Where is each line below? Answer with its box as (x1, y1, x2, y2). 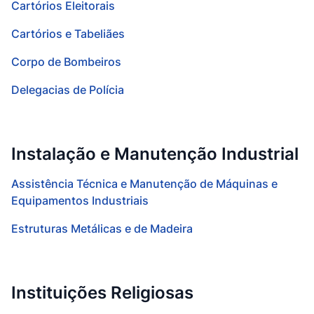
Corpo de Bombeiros (11, 55, 121, 69)
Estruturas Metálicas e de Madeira (11, 221, 193, 235)
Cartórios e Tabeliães (11, 27, 125, 41)
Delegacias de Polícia (11, 83, 124, 97)
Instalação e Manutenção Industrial (11, 144, 299, 164)
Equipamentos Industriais (11, 193, 149, 207)
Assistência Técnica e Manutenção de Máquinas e (11, 177, 278, 191)
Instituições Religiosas (11, 282, 193, 303)
